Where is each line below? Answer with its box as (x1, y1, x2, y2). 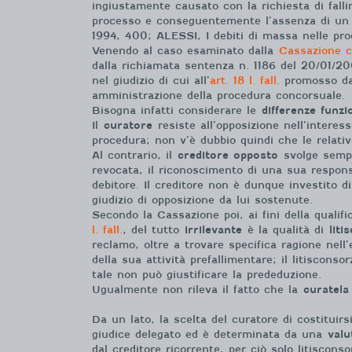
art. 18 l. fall (210, 74, 277, 86)
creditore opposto (178, 148, 278, 161)
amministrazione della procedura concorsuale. (92, 89, 345, 101)
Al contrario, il (92, 148, 178, 161)
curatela (303, 283, 349, 295)
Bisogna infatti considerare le (92, 104, 262, 116)
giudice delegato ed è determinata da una (92, 328, 328, 340)
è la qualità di (242, 223, 329, 236)
